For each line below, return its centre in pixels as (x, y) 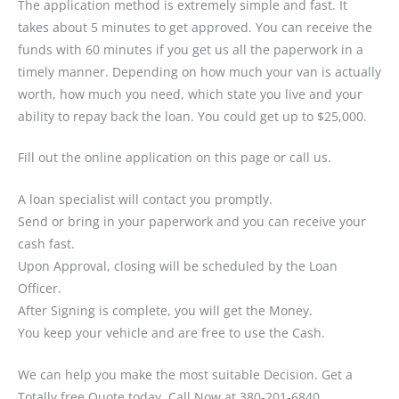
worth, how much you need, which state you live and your (190, 94)
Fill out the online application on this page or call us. (175, 158)
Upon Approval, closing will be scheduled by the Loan (178, 266)
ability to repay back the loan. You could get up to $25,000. (192, 116)
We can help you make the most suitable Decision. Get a (185, 375)
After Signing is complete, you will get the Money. (165, 311)
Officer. (40, 289)
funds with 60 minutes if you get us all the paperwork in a (191, 49)
